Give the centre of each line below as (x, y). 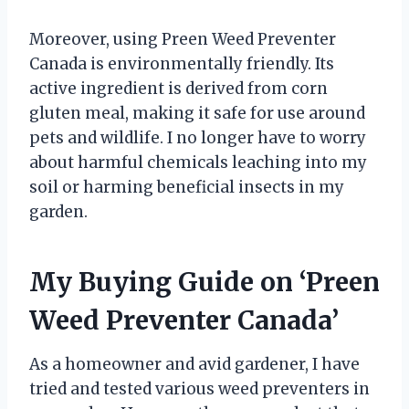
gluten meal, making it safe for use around (197, 113)
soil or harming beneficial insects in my (187, 187)
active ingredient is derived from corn (178, 88)
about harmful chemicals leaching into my (198, 162)
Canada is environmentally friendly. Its (182, 63)
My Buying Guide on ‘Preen (204, 282)
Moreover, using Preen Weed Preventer (183, 39)
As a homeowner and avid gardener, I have (194, 364)
